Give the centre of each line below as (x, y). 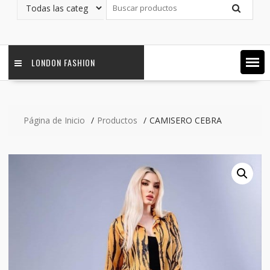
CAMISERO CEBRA (185, 121)
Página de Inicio (54, 121)
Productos (117, 121)
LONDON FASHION (63, 63)
